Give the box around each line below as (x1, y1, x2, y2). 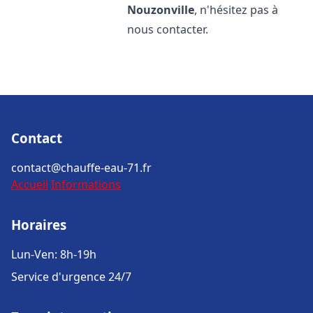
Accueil (11, 177, 48, 192)
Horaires (11, 216, 66, 233)
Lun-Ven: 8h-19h (11, 247, 96, 262)
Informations (51, 177, 121, 192)
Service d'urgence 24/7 (11, 269, 131, 284)
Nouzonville (127, 2, 195, 17)
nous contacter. (127, 22, 209, 37)
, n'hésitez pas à (194, 2, 279, 17)
